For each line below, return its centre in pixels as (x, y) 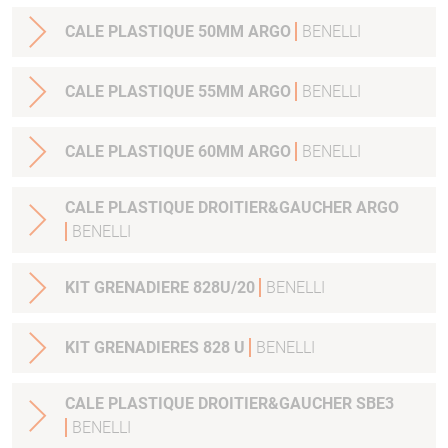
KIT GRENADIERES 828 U (157, 348)
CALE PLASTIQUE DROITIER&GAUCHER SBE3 (229, 404)
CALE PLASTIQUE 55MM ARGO (180, 92)
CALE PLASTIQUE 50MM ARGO (180, 32)
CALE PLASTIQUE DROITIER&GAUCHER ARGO (232, 208)
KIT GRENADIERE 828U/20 (162, 288)
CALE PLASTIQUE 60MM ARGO (180, 152)
